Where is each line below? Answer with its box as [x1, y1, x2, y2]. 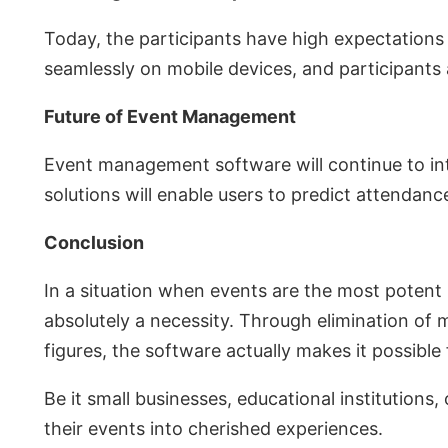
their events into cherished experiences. [44, 418, 383, 440]
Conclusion [44, 232, 144, 254]
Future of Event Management [44, 106, 296, 128]
